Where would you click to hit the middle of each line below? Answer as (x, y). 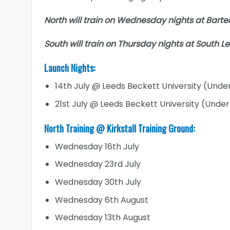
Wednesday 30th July (98, 182)
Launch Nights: (70, 68)
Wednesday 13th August (102, 218)
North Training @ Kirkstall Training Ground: (119, 128)
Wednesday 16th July (97, 146)
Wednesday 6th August (101, 200)
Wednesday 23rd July (98, 164)
